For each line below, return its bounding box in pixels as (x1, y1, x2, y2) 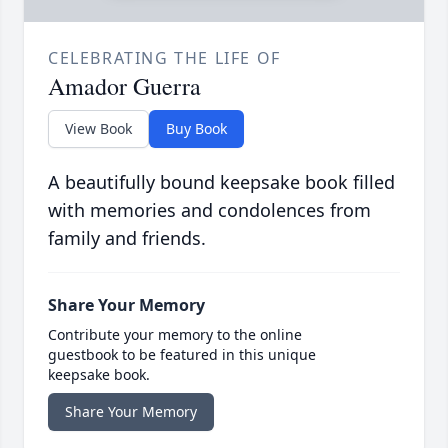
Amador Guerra (48, 70, 201, 103)
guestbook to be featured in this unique (48, 345, 316, 365)
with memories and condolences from (48, 198, 371, 223)
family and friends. (48, 226, 206, 251)
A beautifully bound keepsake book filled (48, 170, 395, 195)
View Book (65, 119, 132, 139)
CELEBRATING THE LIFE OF (48, 47, 281, 70)
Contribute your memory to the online (48, 325, 302, 345)
